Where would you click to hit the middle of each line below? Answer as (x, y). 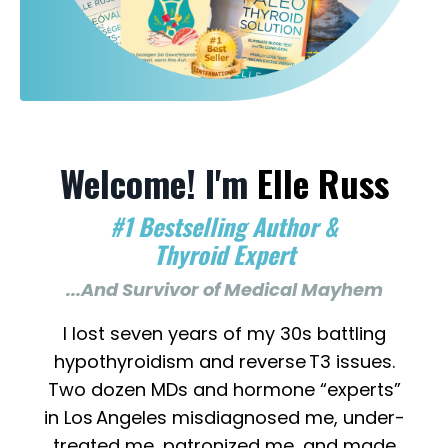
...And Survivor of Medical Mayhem (224, 290)
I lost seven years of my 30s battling (224, 334)
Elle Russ (322, 183)
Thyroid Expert (224, 254)
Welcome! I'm (158, 183)
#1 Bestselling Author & (224, 226)
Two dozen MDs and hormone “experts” (224, 390)
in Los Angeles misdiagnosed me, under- (224, 418)
